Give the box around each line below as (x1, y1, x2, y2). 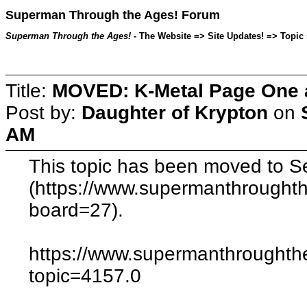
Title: (5, 79, 52, 101)
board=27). (29, 199, 124, 221)
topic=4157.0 (29, 265, 142, 286)
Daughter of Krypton (82, 101, 268, 123)
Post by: (5, 101, 82, 123)
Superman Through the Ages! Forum (5, 8, 220, 23)
